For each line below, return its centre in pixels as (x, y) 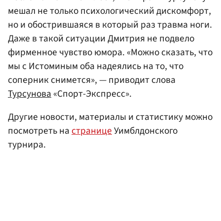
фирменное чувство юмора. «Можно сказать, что (110, 52)
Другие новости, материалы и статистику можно (110, 117)
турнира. (27, 144)
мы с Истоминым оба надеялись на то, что (96, 66)
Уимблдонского (145, 130)
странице (92, 130)
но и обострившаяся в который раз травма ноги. (110, 24)
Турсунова (30, 93)
